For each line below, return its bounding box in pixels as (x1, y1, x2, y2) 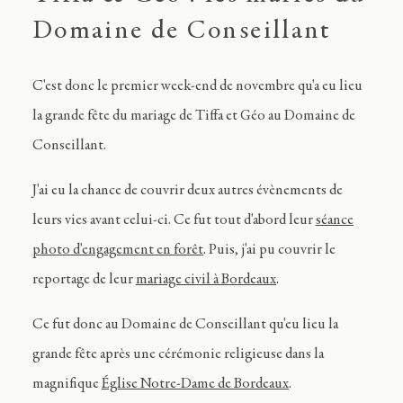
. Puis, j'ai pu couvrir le (202, 242, 336, 258)
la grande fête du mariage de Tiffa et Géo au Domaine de (31, 109, 355, 125)
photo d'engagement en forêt (31, 242, 203, 258)
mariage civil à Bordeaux (135, 272, 276, 288)
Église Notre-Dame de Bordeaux (101, 376, 289, 392)
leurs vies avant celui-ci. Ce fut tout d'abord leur (31, 212, 316, 228)
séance (315, 212, 354, 228)
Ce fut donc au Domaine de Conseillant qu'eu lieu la (31, 317, 338, 333)
